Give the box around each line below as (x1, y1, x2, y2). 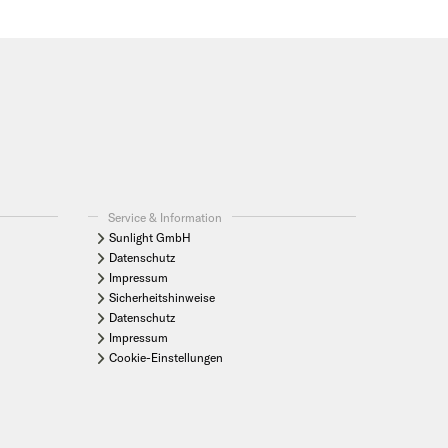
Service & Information (108, 209, 223, 225)
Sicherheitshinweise (109, 289, 216, 305)
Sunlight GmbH (109, 229, 192, 245)
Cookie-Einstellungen (109, 349, 224, 365)
